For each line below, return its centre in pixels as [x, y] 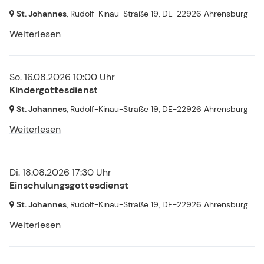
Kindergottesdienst [54, 90]
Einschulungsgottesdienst [69, 185]
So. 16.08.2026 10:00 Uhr [62, 77]
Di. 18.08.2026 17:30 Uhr [60, 172]
